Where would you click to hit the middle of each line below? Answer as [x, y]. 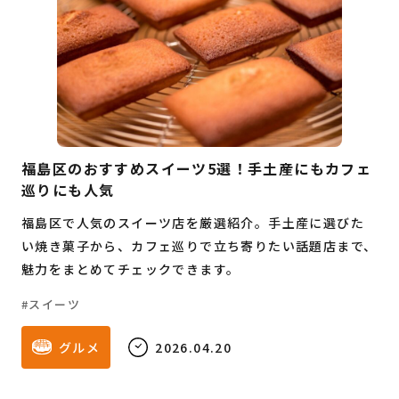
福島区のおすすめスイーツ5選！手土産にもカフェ [197, 169]
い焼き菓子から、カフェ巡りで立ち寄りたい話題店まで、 [199, 246]
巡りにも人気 [68, 190]
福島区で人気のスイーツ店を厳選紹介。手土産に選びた [193, 223]
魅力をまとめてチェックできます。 [131, 269]
